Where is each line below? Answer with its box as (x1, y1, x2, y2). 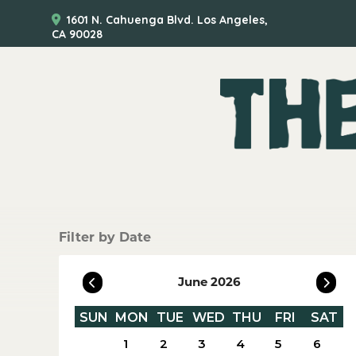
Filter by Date (59, 230, 152, 246)
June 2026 (177, 274, 241, 290)
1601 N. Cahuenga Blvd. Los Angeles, (67, 13, 268, 27)
